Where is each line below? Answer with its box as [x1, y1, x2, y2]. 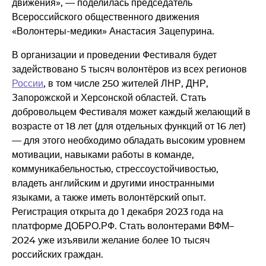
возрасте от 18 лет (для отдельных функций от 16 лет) [12, 121, 246, 131]
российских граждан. [12, 249, 103, 259]
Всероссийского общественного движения [12, 12, 199, 22]
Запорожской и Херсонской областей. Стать [12, 93, 206, 103]
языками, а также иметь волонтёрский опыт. [12, 192, 206, 202]
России [12, 78, 43, 88]
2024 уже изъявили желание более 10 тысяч [12, 235, 210, 245]
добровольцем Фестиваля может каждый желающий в [12, 107, 251, 117]
